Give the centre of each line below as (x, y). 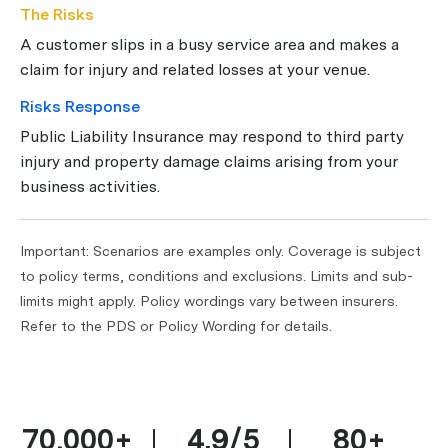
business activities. (90, 186)
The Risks (57, 14)
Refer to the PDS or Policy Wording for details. (176, 325)
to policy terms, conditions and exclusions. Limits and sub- (216, 275)
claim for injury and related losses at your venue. (195, 69)
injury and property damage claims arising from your (209, 161)
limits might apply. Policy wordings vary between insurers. (209, 300)
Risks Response (80, 106)
